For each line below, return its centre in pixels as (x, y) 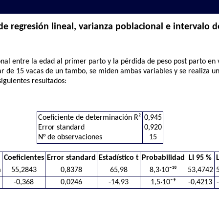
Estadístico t (119, 158)
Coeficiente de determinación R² (90, 118)
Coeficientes (24, 158)
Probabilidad (163, 158)
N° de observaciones (70, 138)
